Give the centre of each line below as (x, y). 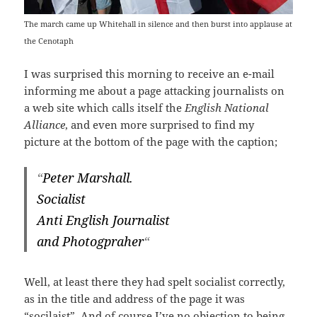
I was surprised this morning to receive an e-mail (150, 74)
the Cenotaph (49, 41)
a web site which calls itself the (105, 108)
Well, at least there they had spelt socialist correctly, (155, 282)
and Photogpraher (91, 242)
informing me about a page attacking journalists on (155, 91)
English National (227, 108)
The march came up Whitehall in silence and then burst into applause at (158, 24)
